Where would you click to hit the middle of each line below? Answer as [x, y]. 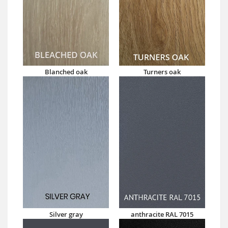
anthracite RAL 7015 [162, 215]
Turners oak [162, 72]
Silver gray [66, 215]
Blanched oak [66, 72]
